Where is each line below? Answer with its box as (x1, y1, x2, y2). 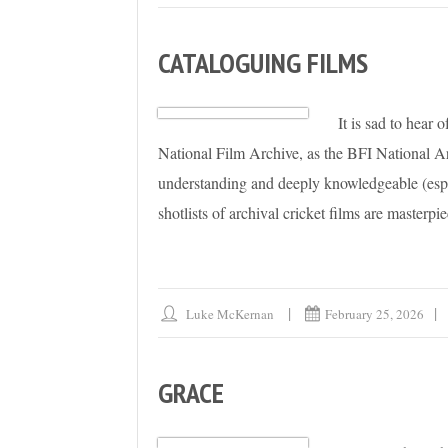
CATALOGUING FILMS (158, 44, 368, 82)
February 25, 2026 (325, 305, 425, 324)
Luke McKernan (186, 305, 275, 324)
